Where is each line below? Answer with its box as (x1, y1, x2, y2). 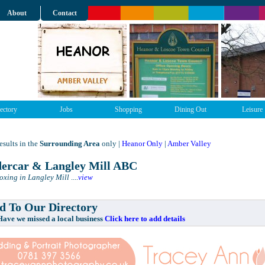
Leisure (242, 105, 263, 114)
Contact (52, 9, 77, 17)
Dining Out (174, 105, 206, 114)
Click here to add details (105, 214, 185, 223)
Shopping (114, 105, 142, 114)
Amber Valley (167, 139, 211, 148)
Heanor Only (122, 139, 163, 148)
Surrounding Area (40, 139, 100, 148)
